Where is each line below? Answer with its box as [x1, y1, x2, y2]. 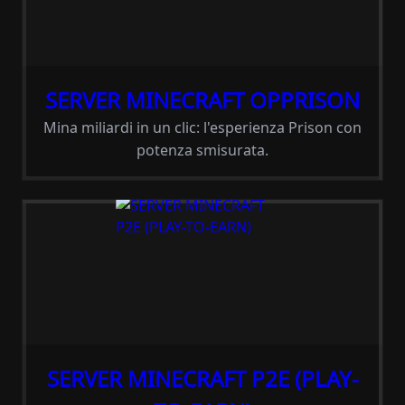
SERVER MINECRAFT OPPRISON [45, 85, 360, 115]
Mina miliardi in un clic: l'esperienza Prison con [43, 118, 362, 137]
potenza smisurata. [137, 140, 268, 160]
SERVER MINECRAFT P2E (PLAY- [46, 363, 359, 393]
